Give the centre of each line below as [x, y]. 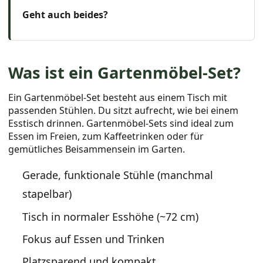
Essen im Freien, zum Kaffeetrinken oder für [106, 136]
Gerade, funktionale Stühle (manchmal [118, 175]
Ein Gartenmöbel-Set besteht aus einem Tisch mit [118, 97]
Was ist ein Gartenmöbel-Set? [125, 72]
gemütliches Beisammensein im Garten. [97, 149]
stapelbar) [47, 194]
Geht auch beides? [65, 14]
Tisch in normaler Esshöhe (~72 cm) [111, 216]
